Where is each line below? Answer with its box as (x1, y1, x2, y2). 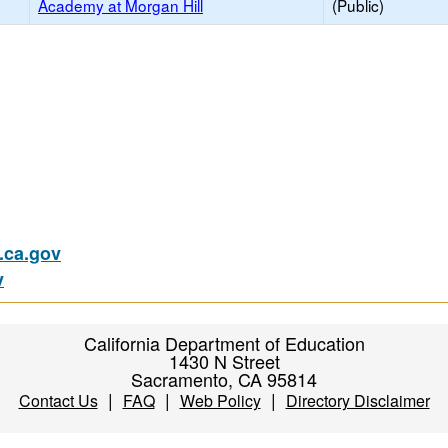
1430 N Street (168, 348, 280, 374)
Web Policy (179, 389, 261, 412)
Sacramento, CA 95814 (131, 366, 317, 392)
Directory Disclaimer (285, 389, 430, 412)
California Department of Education (83, 330, 365, 356)
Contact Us (18, 389, 98, 412)
